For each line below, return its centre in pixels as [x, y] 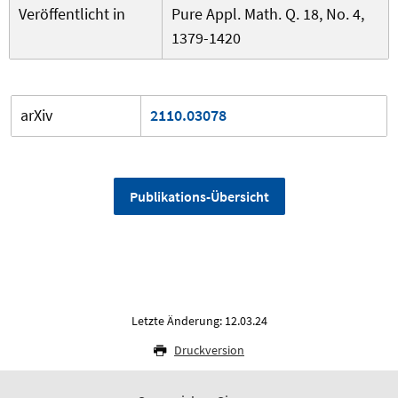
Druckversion [209, 350]
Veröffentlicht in [72, 14]
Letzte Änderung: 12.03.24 [199, 321]
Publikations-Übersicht [199, 197]
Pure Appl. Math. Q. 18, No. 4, [268, 14]
